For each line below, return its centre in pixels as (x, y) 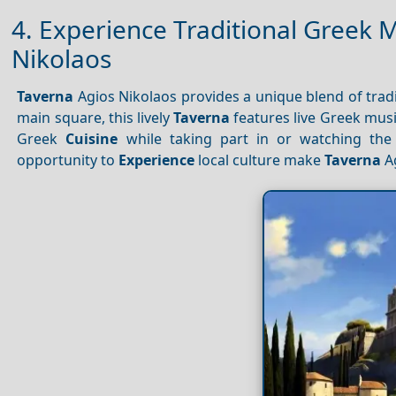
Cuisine (92, 139)
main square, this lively (95, 118)
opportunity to (68, 160)
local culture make (260, 160)
